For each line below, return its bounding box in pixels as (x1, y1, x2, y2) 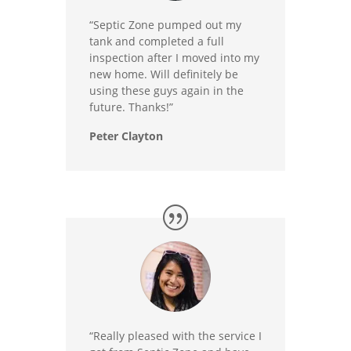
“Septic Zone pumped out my (89, 17, 241, 32)
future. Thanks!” (89, 100, 173, 114)
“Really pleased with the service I (89, 328, 262, 343)
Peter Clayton (89, 128, 163, 143)
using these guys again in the (89, 83, 244, 98)
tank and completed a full (89, 34, 224, 49)
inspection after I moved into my (89, 50, 259, 65)
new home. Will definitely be (89, 67, 238, 81)
